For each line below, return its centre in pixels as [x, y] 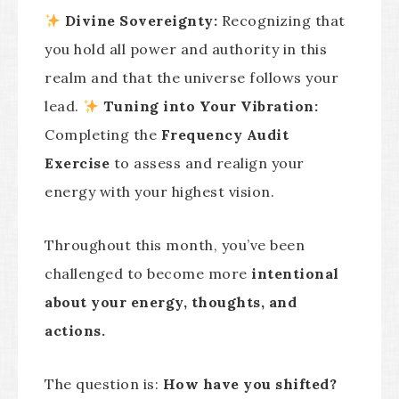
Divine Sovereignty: [141, 20]
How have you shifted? [249, 384]
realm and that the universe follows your [191, 77]
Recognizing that [281, 20]
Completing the [103, 134]
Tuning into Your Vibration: [211, 106]
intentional [295, 273]
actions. [75, 330]
